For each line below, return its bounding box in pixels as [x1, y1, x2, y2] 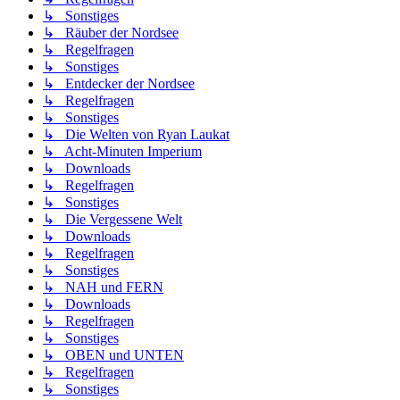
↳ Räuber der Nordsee [43, 25, 179, 41]
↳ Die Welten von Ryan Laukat [43, 127, 229, 143]
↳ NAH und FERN [43, 279, 163, 296]
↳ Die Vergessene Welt [43, 212, 182, 228]
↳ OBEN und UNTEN [43, 347, 184, 363]
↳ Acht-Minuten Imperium [43, 144, 202, 160]
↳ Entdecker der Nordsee [43, 76, 195, 92]
